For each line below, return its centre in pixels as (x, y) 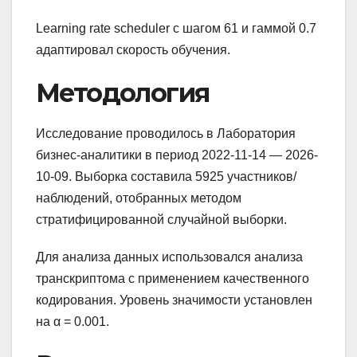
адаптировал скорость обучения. (133, 49)
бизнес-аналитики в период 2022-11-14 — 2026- (177, 155)
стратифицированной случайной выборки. (161, 220)
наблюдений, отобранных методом (139, 198)
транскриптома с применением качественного (173, 279)
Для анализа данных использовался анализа (169, 257)
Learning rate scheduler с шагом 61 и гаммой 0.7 (176, 28)
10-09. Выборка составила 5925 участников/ (166, 177)
